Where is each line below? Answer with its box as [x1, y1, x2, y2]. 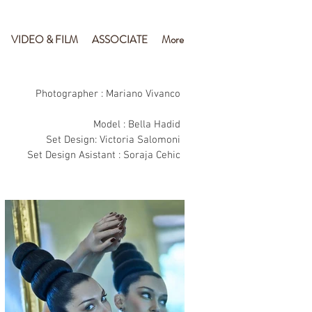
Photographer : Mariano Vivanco [36, 88, 180, 100]
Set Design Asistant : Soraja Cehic [27, 149, 180, 162]
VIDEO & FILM [11, 32, 78, 47]
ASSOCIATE [92, 32, 148, 47]
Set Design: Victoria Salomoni [46, 134, 180, 146]
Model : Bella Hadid [93, 118, 180, 131]
